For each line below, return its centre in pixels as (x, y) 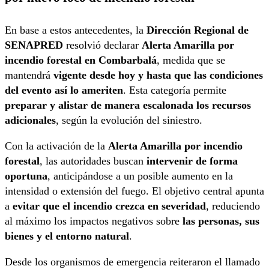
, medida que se (191, 60)
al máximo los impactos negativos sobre (94, 221)
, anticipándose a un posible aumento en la (140, 176)
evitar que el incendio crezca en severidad (109, 206)
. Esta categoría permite (175, 90)
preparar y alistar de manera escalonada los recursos (128, 105)
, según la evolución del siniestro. (129, 120)
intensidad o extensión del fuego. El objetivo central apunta (134, 191)
